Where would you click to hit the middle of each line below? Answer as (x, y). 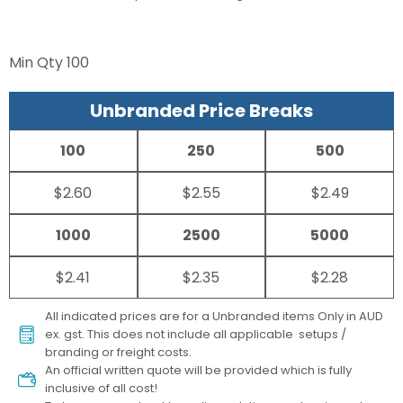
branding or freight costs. (118, 353)
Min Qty (38, 63)
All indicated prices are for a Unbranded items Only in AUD (214, 317)
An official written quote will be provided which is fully (198, 371)
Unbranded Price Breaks (201, 111)
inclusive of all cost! (103, 389)
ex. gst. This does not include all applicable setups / (196, 335)
